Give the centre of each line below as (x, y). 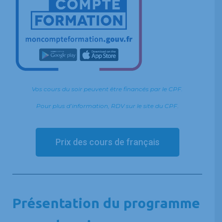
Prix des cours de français (107, 142)
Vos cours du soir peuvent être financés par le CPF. (107, 89)
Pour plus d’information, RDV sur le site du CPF (107, 106)
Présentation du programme (106, 203)
